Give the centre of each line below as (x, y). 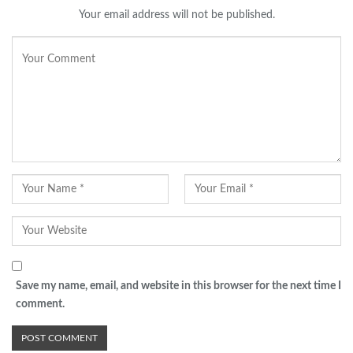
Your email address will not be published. (176, 15)
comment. (40, 305)
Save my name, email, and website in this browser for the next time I (178, 286)
